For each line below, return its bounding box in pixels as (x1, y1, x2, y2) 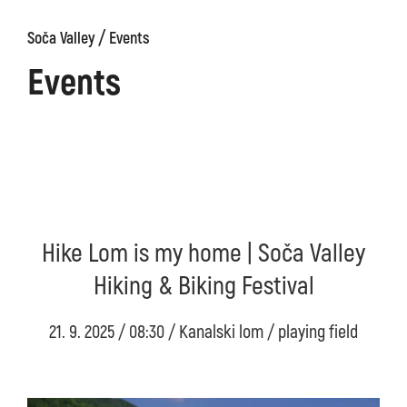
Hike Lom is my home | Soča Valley (42, 238, 365, 270)
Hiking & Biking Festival (93, 271, 314, 303)
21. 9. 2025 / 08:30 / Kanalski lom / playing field (49, 321, 358, 343)
